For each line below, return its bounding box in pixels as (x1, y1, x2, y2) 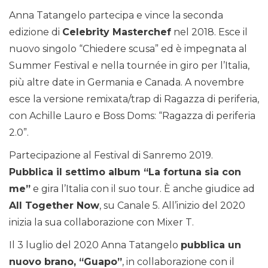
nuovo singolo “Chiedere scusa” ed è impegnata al (9, 43, 247, 55)
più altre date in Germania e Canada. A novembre (9, 77, 244, 89)
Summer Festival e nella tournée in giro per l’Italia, (9, 60, 249, 72)
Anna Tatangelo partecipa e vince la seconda (9, 10, 223, 22)
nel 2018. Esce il (171, 26, 248, 38)
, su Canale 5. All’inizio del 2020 (99, 200, 245, 212)
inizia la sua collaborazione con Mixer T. (9, 217, 194, 229)
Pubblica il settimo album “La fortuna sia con (9, 166, 241, 178)
